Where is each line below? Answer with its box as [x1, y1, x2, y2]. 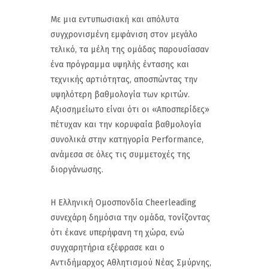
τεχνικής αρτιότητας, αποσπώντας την [50, 74, 198, 85]
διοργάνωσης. [50, 164, 103, 175]
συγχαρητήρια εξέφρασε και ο [50, 242, 165, 253]
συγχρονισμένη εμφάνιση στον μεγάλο [50, 29, 198, 40]
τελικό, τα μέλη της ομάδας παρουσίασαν [50, 44, 209, 55]
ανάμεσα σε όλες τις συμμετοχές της [50, 149, 190, 160]
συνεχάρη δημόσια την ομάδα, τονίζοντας [50, 212, 210, 223]
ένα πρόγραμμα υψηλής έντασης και [50, 59, 189, 70]
